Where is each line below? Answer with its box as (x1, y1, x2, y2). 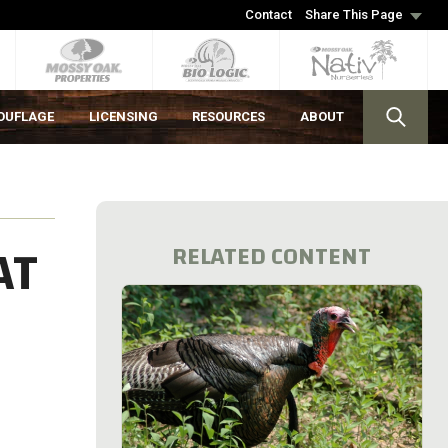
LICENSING (88, 109, 158, 124)
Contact (245, 7, 292, 22)
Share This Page (305, 7, 403, 22)
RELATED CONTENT (172, 235, 372, 279)
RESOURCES (192, 109, 266, 124)
